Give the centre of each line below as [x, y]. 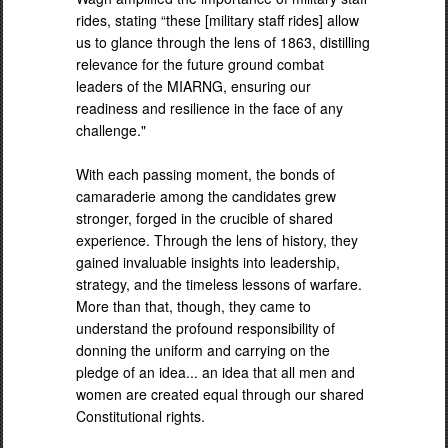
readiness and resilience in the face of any [209, 107]
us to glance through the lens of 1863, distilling [223, 41]
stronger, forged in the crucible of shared [204, 217]
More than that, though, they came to [193, 305]
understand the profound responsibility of [205, 327]
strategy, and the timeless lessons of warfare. [219, 283]
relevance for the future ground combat [200, 63]
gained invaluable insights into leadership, [208, 261]
